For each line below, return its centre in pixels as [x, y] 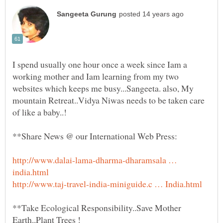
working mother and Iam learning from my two [96, 76]
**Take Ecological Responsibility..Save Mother [97, 207]
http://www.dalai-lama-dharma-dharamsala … [95, 160]
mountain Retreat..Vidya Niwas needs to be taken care [109, 100]
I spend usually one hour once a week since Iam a [100, 64]
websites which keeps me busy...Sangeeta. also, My [103, 88]
